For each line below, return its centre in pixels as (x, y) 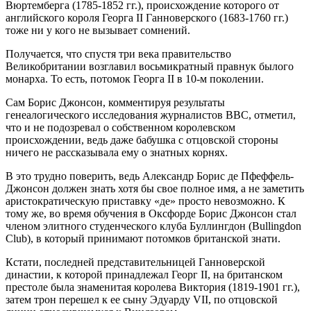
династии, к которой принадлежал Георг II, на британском (144, 274)
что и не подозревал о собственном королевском (120, 127)
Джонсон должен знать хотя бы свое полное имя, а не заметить (155, 188)
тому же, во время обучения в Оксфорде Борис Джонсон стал (151, 213)
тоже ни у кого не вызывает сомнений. (98, 30)
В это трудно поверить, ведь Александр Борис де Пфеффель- (150, 176)
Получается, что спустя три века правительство (118, 53)
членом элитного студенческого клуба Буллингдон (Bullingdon (153, 226)
